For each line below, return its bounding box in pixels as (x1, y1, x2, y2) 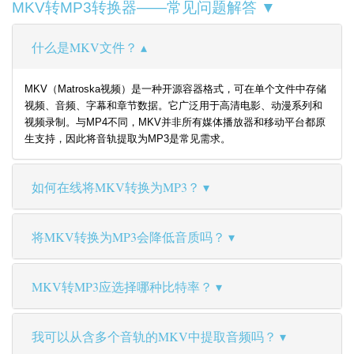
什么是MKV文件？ (32, 39, 137, 56)
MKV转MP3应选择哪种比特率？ (32, 278, 213, 296)
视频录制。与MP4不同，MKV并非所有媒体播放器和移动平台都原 (24, 116, 326, 129)
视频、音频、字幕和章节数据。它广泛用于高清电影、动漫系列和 (24, 100, 322, 112)
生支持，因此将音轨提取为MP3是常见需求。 (24, 133, 231, 145)
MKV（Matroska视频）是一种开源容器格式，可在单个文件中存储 (24, 83, 326, 96)
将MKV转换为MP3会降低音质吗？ (32, 228, 225, 246)
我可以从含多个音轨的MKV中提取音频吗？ (32, 328, 277, 345)
